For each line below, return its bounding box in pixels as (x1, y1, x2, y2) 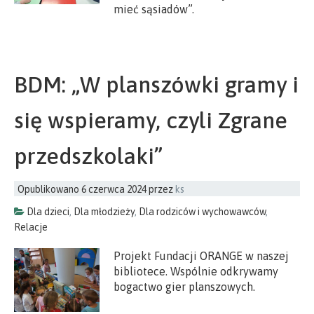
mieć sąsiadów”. (114, 3, 195, 16)
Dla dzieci (27, 205, 69, 217)
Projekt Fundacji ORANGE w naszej (114, 249, 289, 262)
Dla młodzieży (74, 205, 135, 217)
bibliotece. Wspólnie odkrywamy (114, 264, 279, 278)
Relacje (14, 221, 48, 233)
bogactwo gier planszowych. (114, 280, 256, 293)
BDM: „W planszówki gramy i (14, 71, 299, 97)
